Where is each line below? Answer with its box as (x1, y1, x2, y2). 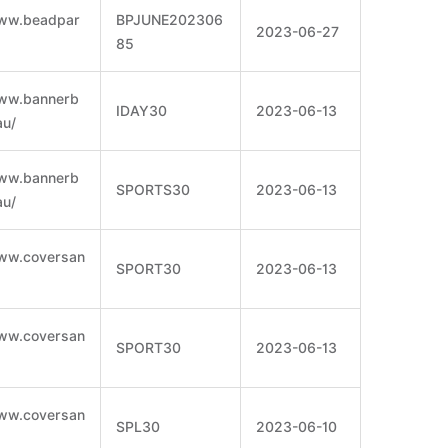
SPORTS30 (116, 182, 190, 198)
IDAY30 (116, 103, 167, 119)
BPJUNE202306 (116, 12, 223, 28)
